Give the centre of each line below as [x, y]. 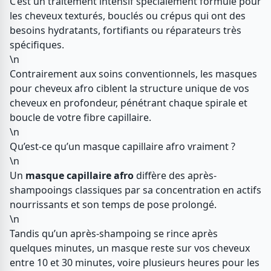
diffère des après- [175, 175]
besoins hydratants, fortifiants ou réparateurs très [126, 30]
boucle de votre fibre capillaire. [80, 117]
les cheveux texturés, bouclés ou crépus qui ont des [128, 16]
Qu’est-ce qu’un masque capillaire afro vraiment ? [122, 146]
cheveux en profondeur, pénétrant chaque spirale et [129, 103]
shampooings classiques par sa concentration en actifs [135, 190]
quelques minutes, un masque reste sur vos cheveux [130, 248]
